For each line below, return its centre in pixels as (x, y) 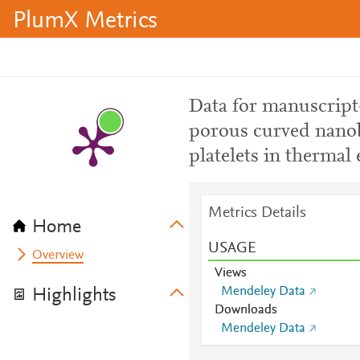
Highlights (74, 296)
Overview (58, 256)
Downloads (245, 310)
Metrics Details (257, 213)
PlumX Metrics (85, 22)
